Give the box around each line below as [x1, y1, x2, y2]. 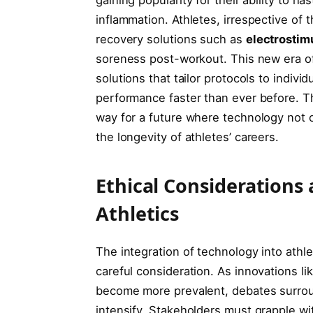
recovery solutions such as [95, 31, 246, 46]
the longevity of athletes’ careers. [95, 129, 279, 144]
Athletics [95, 201, 180, 227]
